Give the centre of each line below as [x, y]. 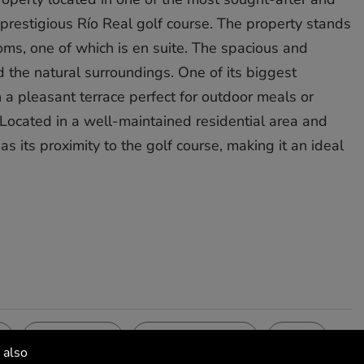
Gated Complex [195, 346]
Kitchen [56, 334]
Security [166, 334]
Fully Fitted [73, 346]
